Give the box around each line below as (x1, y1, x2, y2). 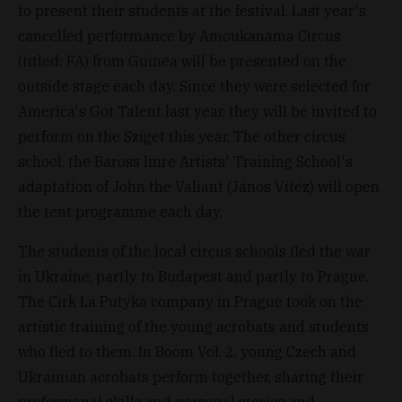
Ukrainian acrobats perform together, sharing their (18, 367, 363, 386)
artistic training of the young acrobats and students (18, 317, 369, 336)
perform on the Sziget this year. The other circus (18, 127, 345, 145)
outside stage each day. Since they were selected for (18, 76, 371, 95)
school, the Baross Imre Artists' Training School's (18, 152, 353, 170)
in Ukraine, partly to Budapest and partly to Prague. (18, 267, 369, 285)
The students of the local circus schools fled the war (18, 241, 371, 260)
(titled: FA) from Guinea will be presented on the (18, 51, 346, 70)
